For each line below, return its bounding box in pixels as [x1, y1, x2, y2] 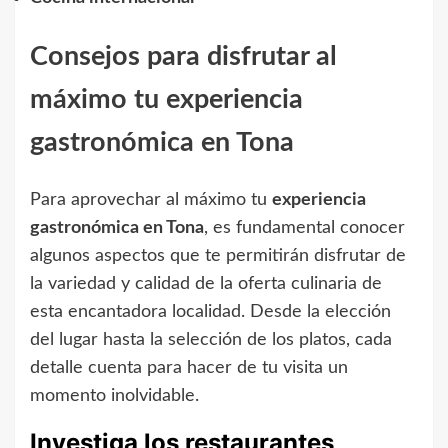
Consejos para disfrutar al [30, 42, 337, 70]
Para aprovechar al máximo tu [30, 190, 272, 209]
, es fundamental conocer [204, 218, 405, 237]
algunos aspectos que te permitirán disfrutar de [30, 246, 406, 265]
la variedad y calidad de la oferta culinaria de [30, 274, 382, 293]
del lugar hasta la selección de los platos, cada [30, 330, 392, 349]
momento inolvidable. [30, 386, 199, 405]
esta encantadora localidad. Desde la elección [30, 302, 391, 321]
